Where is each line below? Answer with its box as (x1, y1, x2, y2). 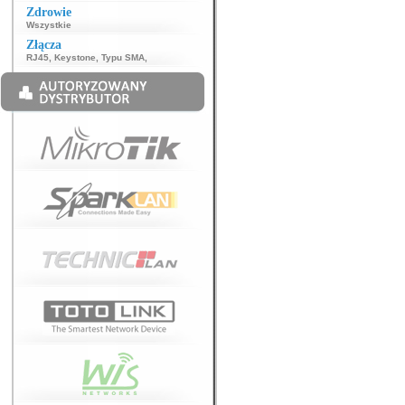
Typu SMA (101, 52, 145, 62)
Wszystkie (26, 20, 71, 30)
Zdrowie (26, 5, 71, 19)
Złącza (26, 38, 61, 52)
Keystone (54, 52, 96, 62)
